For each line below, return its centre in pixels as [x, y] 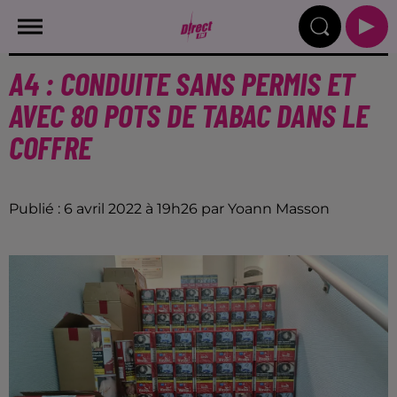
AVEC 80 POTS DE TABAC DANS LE [189, 115]
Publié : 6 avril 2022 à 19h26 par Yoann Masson [169, 209]
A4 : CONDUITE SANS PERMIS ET [182, 83]
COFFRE [50, 147]
